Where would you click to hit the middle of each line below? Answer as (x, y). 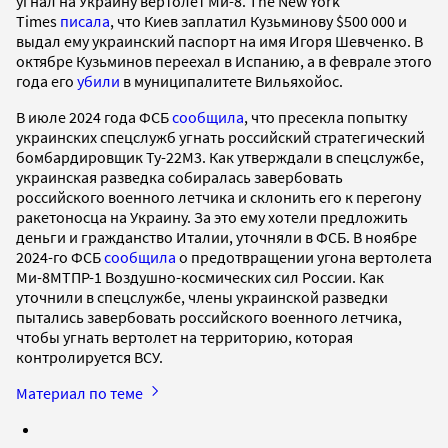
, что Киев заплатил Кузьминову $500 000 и (258, 20)
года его (46, 80)
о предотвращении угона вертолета (304, 256)
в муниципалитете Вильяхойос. (231, 80)
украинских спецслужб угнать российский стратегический (220, 136)
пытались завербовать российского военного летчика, (209, 316)
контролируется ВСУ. (91, 356)
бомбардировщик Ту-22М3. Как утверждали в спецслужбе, (220, 156)
